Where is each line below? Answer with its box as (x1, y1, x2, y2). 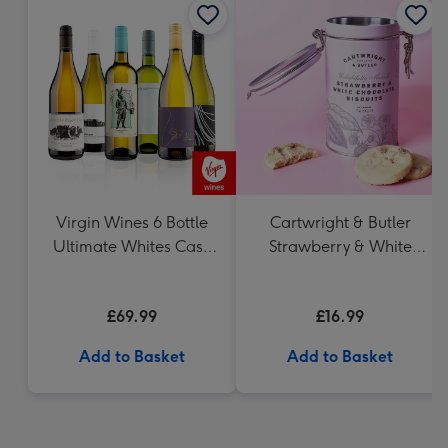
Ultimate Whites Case (52, 237, 212, 256)
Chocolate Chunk (278, 261, 402, 280)
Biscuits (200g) (286, 285, 394, 304)
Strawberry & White (268, 237, 412, 256)
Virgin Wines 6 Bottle (56, 213, 208, 232)
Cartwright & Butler (269, 213, 411, 232)
